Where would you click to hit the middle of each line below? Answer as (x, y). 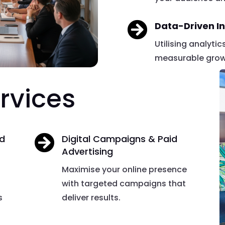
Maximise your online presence (125, 170)
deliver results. (91, 198)
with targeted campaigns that (124, 184)
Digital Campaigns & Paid (120, 139)
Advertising (88, 152)
